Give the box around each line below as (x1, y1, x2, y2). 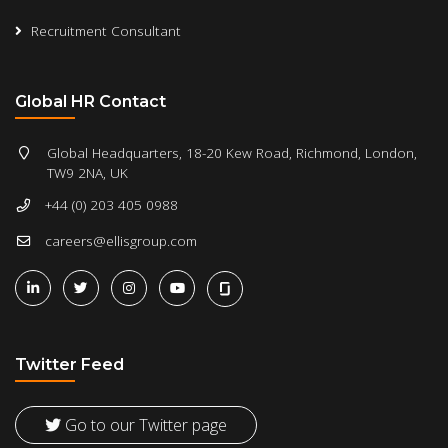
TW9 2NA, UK (47, 162, 128, 182)
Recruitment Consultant (31, 20, 181, 40)
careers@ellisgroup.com (45, 230, 197, 250)
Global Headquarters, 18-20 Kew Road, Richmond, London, (47, 142, 418, 162)
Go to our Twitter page (60, 414, 227, 437)
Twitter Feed (15, 355, 124, 375)
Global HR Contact (15, 91, 166, 111)
